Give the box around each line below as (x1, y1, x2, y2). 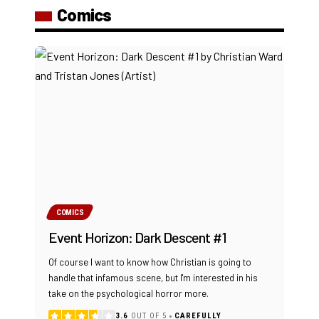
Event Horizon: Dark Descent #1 (48, 229, 226, 246)
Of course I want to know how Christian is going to (48, 256, 251, 268)
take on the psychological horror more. (48, 288, 209, 300)
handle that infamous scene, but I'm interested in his (48, 272, 258, 284)
